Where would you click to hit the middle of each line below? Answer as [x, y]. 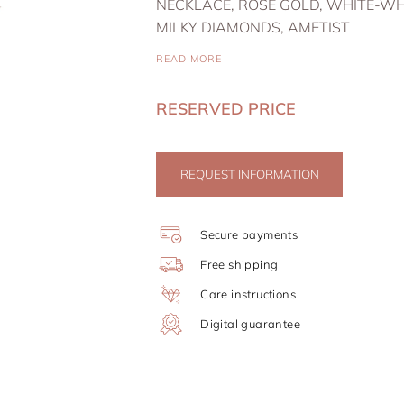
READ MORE [189, 59]
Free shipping [239, 264]
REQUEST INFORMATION [249, 174]
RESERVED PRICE [226, 109]
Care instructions [248, 294]
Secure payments [249, 234]
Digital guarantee [250, 324]
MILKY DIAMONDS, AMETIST [253, 27]
